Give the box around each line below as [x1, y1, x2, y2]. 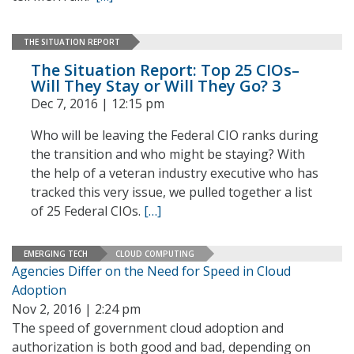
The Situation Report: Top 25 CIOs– [31, 59, 299, 81]
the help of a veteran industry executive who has [31, 164, 318, 182]
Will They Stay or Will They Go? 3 [31, 75, 281, 96]
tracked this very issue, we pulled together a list [31, 183, 312, 201]
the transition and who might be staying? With [31, 145, 305, 163]
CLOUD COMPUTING [115, 247, 194, 259]
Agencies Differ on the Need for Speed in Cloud [12, 262, 291, 280]
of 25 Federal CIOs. [31, 202, 144, 220]
